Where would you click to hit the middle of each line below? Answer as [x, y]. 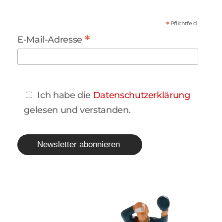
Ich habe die [65, 95]
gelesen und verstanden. [77, 110]
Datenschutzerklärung [141, 95]
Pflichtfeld [183, 24]
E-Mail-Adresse [51, 40]
